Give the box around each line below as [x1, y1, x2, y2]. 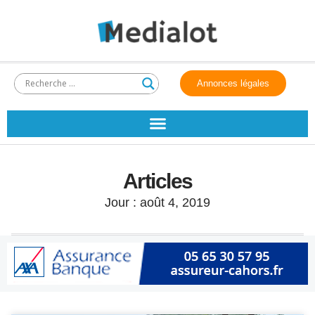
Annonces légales [197, 78, 270, 89]
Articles [122, 169, 193, 193]
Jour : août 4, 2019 [105, 195, 210, 210]
